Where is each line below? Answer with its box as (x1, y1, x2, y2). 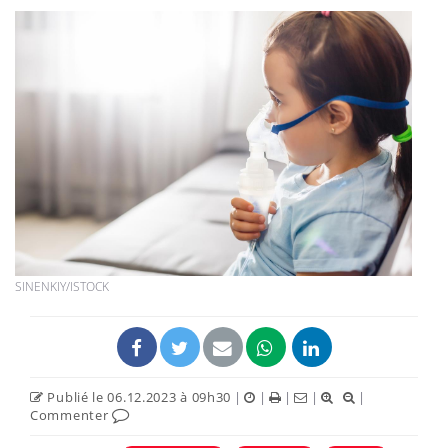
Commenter (30, 405, 112, 424)
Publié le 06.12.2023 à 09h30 (43, 387, 232, 406)
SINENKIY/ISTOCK (15, 277, 109, 295)
